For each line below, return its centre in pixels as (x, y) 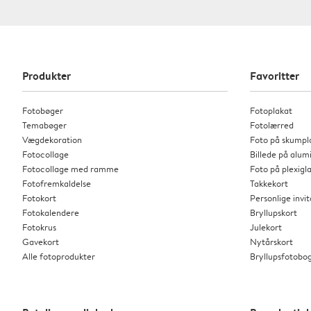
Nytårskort (271, 241)
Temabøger (44, 125)
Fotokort (39, 197)
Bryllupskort (274, 212)
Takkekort (269, 183)
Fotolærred (272, 125)
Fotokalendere (51, 212)
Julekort (266, 227)
